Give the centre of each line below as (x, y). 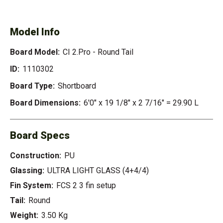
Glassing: (27, 171)
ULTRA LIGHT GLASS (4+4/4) (98, 171)
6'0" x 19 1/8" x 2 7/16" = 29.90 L (141, 103)
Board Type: (32, 86)
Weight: (24, 216)
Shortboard (77, 86)
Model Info (35, 32)
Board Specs (40, 136)
